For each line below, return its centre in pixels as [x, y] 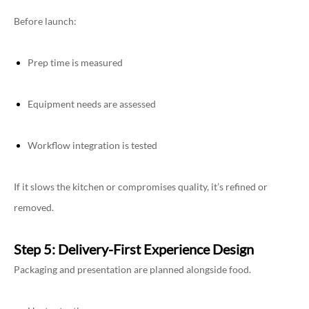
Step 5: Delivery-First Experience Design [134, 249]
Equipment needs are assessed [92, 104]
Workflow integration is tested [92, 146]
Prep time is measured [75, 63]
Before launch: [45, 21]
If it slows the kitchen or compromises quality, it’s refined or [141, 187]
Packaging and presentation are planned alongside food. [132, 270]
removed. [34, 208]
